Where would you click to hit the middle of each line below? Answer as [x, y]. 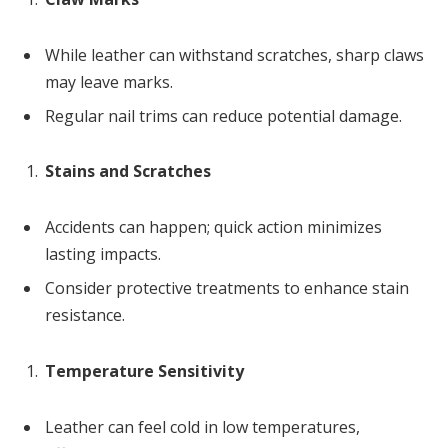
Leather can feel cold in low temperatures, [202, 426]
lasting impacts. [103, 254]
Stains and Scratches [128, 171]
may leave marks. [109, 81]
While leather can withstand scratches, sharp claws [234, 54]
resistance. [85, 315]
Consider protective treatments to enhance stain [227, 288]
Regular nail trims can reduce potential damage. [223, 115]
